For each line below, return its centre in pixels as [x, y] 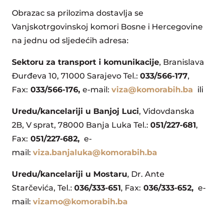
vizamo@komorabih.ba [80, 202]
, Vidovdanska [167, 111]
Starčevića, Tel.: [42, 188]
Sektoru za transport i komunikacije [85, 62]
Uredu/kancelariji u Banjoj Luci [75, 111]
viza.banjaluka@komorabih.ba [95, 152]
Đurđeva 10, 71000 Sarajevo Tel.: [75, 76]
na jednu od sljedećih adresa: [70, 41]
